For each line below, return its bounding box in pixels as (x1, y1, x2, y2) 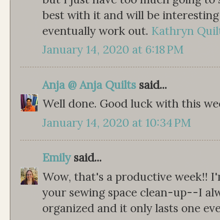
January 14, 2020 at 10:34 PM (42, 115, 191, 130)
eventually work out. (42, 23, 151, 38)
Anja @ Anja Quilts (42, 77, 136, 92)
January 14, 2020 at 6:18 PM (42, 42, 184, 57)
